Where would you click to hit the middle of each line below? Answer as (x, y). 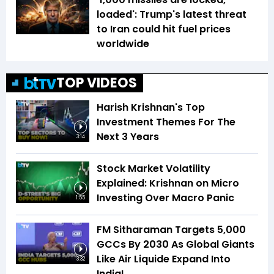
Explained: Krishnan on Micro (168, 183)
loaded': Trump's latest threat (172, 15)
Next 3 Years (128, 137)
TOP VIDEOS (97, 83)
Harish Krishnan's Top (151, 108)
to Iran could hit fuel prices (164, 29)
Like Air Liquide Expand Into (164, 259)
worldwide (123, 44)
